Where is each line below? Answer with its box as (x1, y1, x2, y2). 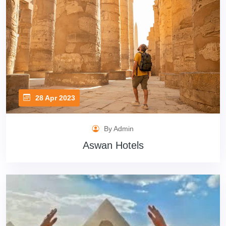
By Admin (102, 125, 134, 133)
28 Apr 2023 (33, 93, 75, 102)
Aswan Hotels (82, 140, 144, 151)
